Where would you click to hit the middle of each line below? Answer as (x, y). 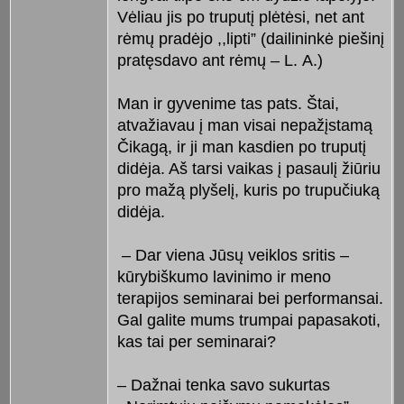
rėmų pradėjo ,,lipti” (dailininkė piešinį (250, 39)
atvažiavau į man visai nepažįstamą (244, 126)
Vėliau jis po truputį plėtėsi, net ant (240, 18)
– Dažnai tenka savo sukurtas (223, 386)
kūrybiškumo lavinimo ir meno (224, 277)
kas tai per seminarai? (196, 342)
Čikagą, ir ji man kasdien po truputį (241, 147)
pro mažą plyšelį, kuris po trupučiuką (248, 191)
